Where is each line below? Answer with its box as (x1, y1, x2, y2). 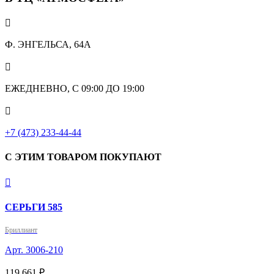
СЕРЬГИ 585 (5, 202, 62, 213)
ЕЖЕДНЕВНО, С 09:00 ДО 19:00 (5, 83, 144, 94)
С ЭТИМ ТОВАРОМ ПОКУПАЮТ (5, 151, 161, 162)
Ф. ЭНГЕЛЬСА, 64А (5, 39, 91, 50)
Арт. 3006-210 (5, 245, 63, 256)
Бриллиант (5, 226, 37, 235)
